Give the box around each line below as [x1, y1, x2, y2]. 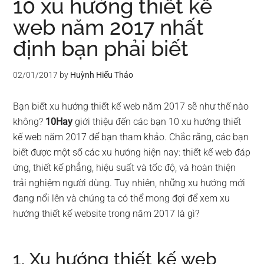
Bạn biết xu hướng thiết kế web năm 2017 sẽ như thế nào [13, 101, 249, 112]
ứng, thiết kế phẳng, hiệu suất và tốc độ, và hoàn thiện [13, 162, 236, 173]
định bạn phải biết [13, 36, 189, 61]
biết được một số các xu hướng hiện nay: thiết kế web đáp [13, 147, 251, 158]
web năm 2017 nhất [13, 15, 204, 39]
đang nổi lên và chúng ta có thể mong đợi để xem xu [13, 193, 230, 204]
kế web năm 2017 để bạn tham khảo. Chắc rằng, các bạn [13, 131, 249, 143]
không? [13, 116, 46, 127]
